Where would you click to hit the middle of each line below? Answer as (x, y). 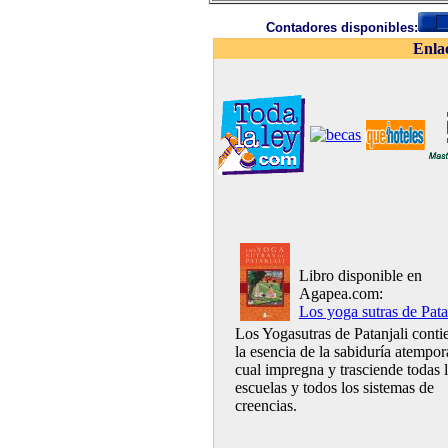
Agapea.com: (341, 293)
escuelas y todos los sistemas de (334, 387)
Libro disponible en (360, 275)
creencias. (266, 405)
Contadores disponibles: (341, 27)
